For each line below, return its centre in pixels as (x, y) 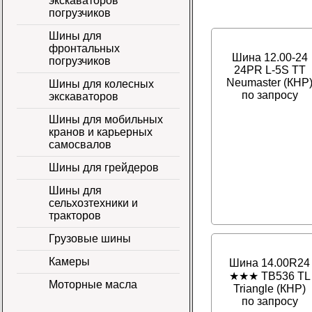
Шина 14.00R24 (270, 263)
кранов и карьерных (100, 132)
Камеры (69, 261)
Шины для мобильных (106, 119)
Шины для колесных (101, 84)
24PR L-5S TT (270, 70)
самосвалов (80, 144)
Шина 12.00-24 (270, 58)
